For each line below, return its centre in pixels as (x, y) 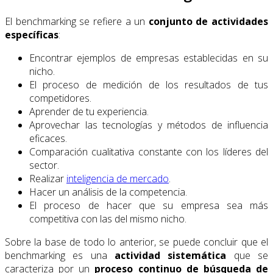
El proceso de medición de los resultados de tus (149, 85)
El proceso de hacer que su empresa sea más (149, 206)
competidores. (60, 98)
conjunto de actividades (208, 22)
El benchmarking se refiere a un (77, 22)
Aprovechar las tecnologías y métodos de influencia (149, 125)
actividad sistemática (171, 256)
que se (247, 256)
